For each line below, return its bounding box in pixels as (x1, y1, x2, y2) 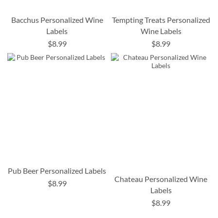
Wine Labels (140, 26, 182, 36)
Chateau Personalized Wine (114, 174, 208, 183)
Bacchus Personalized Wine (11, 15, 103, 24)
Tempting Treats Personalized (111, 15, 210, 24)
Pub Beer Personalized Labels (8, 165, 107, 175)
